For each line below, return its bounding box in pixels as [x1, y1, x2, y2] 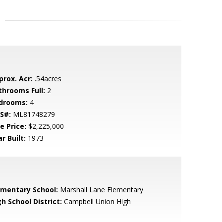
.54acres [32, 74, 61, 83]
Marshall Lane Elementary [57, 185, 143, 194]
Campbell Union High [61, 197, 131, 206]
